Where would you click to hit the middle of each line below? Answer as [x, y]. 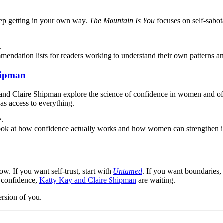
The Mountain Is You [122, 21]
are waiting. [156, 180]
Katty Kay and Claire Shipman [88, 180]
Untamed [128, 171]
